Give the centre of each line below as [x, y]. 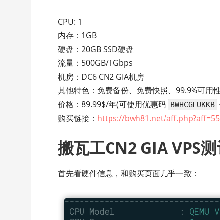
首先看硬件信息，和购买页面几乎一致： [129, 174]
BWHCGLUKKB [193, 105]
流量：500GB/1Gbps [96, 63]
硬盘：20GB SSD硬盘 [96, 49]
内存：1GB [78, 36]
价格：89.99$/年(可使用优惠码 [113, 104]
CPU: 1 [70, 22]
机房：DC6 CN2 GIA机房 [101, 77]
